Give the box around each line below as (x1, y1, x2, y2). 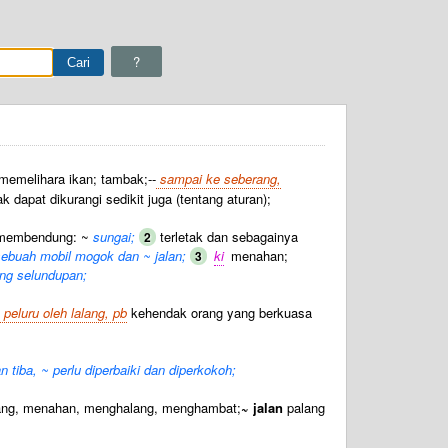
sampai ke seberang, (156, 169, 281, 188)
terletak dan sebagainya (156, 227, 298, 246)
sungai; (89, 227, 135, 246)
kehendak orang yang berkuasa (127, 303, 312, 322)
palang (283, 398, 325, 417)
